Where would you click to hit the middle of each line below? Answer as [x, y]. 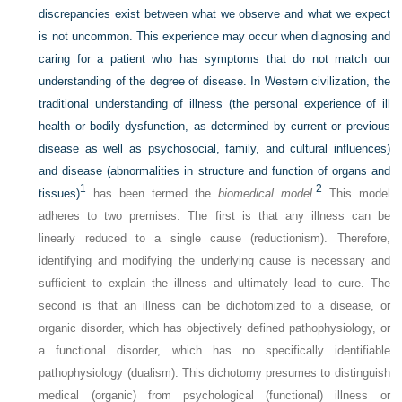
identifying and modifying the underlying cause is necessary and [214, 261]
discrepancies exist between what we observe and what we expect [214, 14]
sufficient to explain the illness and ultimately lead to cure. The [214, 283]
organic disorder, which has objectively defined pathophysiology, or [214, 328]
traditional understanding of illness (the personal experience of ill [214, 104]
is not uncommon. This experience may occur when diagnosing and [214, 36]
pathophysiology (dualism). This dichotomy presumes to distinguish [214, 373]
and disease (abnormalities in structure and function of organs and [214, 171]
